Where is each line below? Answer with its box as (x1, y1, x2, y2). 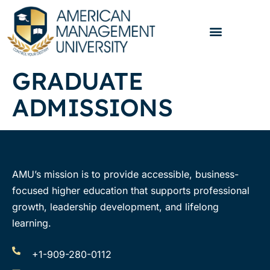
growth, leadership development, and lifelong (12, 201, 219, 213)
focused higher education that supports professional (12, 184, 250, 197)
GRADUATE (12, 66, 143, 96)
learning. (12, 217, 51, 230)
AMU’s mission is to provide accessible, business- (12, 168, 239, 181)
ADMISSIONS (12, 92, 172, 123)
